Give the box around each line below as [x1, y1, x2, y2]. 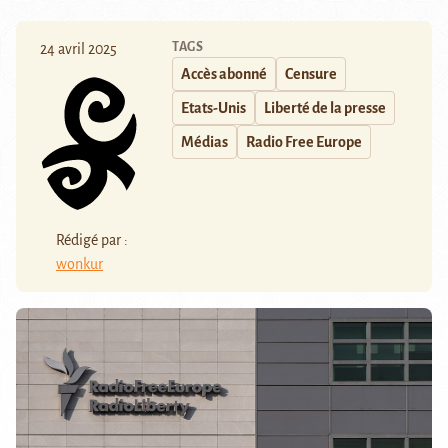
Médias [181, 134, 228, 151]
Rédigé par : [56, 231, 128, 248]
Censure [285, 66, 337, 83]
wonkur [56, 255, 103, 272]
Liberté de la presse [264, 100, 386, 117]
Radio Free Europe [246, 134, 362, 151]
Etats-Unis [181, 100, 246, 117]
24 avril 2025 [40, 41, 117, 58]
